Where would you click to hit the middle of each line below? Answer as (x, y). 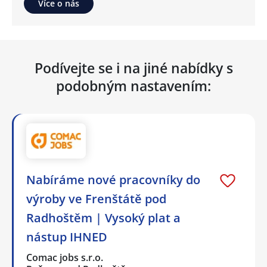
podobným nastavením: (133, 86)
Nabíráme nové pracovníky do (113, 179)
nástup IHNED (67, 237)
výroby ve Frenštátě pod (96, 198)
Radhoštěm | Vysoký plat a (103, 218)
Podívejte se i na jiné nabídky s (133, 68)
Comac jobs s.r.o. (65, 257)
